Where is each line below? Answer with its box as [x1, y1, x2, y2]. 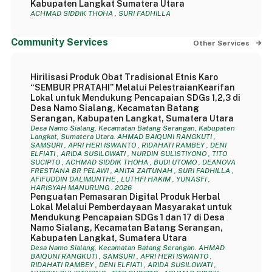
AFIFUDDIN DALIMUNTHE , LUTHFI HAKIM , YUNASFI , [30, 175, 210, 183]
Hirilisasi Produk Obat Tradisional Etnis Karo [30, 72, 218, 82]
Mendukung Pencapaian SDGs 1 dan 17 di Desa [30, 212, 225, 222]
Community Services [10, 36, 108, 48]
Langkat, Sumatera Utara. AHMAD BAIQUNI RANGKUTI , [30, 132, 216, 141]
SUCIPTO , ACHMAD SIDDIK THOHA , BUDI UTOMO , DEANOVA [30, 158, 236, 166]
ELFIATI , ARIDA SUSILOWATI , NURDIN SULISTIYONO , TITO [30, 149, 227, 158]
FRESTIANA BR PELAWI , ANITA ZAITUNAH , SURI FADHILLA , [30, 166, 234, 175]
